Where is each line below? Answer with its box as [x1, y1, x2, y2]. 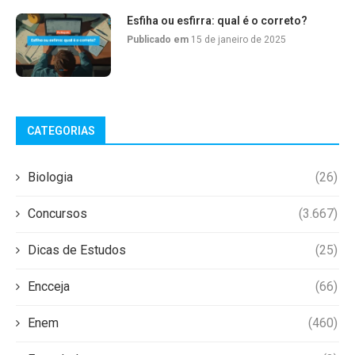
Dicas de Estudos [28, 242, 126, 258]
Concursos [28, 206, 87, 222]
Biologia [28, 170, 73, 185]
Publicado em [127, 34, 191, 46]
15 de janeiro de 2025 [191, 34, 286, 46]
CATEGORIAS [27, 124, 95, 138]
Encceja [28, 279, 70, 295]
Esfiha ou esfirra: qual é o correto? [127, 14, 307, 28]
